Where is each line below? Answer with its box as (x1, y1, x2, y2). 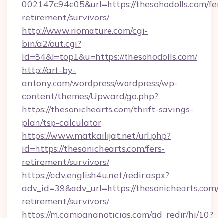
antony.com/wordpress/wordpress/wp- (22, 77, 178, 89)
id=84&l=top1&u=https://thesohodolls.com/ (22, 51, 197, 62)
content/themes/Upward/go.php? (22, 91, 158, 102)
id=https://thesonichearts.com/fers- (22, 143, 165, 154)
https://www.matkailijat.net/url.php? (22, 130, 171, 141)
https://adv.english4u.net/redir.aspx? (22, 169, 169, 181)
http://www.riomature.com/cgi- (22, 25, 148, 36)
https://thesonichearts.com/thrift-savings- (22, 104, 193, 115)
